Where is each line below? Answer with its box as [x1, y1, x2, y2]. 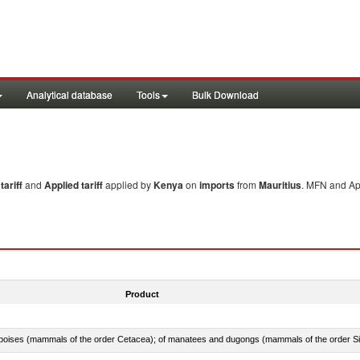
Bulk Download [192, 88, 259, 101]
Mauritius [259, 178, 301, 192]
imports [199, 178, 235, 192]
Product [125, 288, 159, 299]
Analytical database [27, 88, 112, 101]
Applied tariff [44, 178, 105, 192]
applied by [105, 178, 153, 191]
